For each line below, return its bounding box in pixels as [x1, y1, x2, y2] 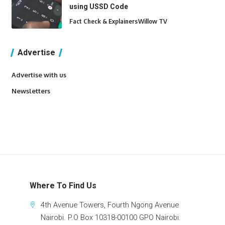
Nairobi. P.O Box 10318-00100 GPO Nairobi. [41, 213, 181, 222]
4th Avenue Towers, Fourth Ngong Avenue [41, 200, 179, 210]
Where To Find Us [30, 181, 96, 191]
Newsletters [11, 87, 50, 95]
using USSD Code [69, 3, 128, 11]
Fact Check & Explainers [69, 17, 138, 25]
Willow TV [138, 17, 167, 25]
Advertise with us [11, 71, 66, 79]
